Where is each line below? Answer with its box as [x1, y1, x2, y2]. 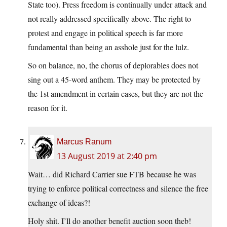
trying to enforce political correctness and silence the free [28, 182, 208, 194]
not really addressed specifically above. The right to [28, 13, 191, 24]
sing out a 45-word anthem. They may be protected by [28, 73, 201, 85]
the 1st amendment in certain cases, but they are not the [28, 88, 203, 99]
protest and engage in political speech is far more [28, 27, 183, 38]
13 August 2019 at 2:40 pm [57, 150, 157, 162]
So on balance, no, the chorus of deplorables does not [28, 59, 198, 70]
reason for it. [28, 102, 67, 113]
